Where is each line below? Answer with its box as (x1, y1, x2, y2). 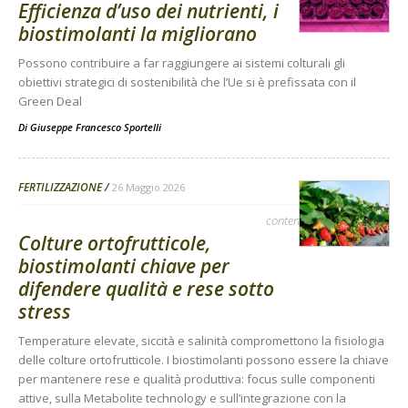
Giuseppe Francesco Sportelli (30, 119, 161, 134)
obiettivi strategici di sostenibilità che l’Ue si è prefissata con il (18, 73, 356, 90)
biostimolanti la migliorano (18, 20, 257, 46)
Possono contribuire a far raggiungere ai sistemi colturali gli (18, 54, 345, 71)
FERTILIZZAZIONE (18, 178, 102, 195)
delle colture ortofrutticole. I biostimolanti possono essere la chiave (18, 351, 389, 368)
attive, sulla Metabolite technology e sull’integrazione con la (18, 389, 346, 406)
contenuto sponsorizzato (266, 211, 390, 229)
